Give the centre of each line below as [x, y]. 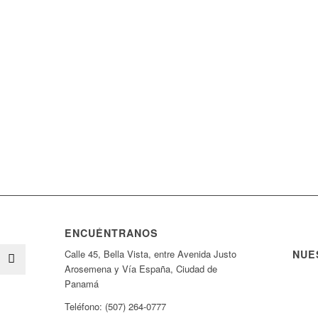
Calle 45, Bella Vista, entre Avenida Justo [150, 253]
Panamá [81, 283]
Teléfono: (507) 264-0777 [115, 306]
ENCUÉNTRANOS [111, 232]
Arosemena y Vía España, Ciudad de [141, 268]
